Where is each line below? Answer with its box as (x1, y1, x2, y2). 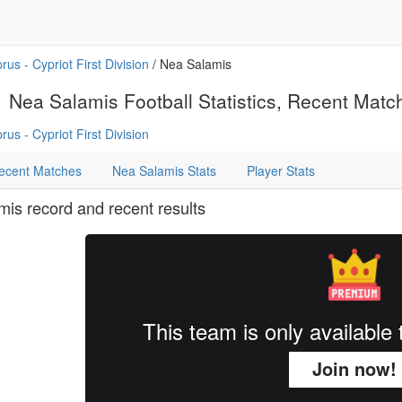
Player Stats (247, 162, 315, 179)
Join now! (311, 355, 397, 381)
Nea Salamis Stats (112, 162, 216, 179)
